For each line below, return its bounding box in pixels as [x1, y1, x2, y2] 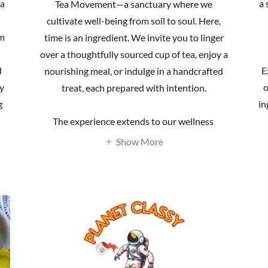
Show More [116, 136, 164, 148]
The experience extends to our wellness [52, 115, 215, 127]
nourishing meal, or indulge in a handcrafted [44, 65, 224, 77]
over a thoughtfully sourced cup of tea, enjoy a [39, 48, 228, 60]
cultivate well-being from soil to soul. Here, [47, 14, 221, 26]
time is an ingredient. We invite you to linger [44, 31, 224, 43]
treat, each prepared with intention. [61, 81, 206, 93]
